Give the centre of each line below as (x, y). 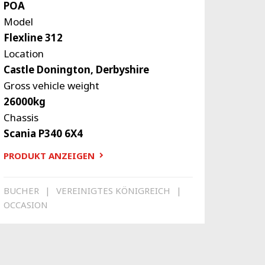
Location (23, 53)
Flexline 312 (33, 37)
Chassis (21, 117)
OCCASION (25, 205)
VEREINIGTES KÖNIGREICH (113, 191)
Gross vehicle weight (51, 85)
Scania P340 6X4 (43, 133)
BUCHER (21, 191)
